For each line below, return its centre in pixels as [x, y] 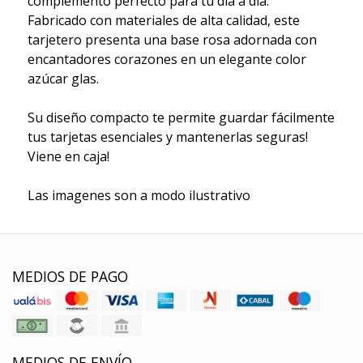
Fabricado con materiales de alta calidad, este [163, 20]
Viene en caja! [68, 156]
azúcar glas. [63, 78]
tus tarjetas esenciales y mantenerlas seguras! [167, 137]
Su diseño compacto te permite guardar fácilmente [181, 117]
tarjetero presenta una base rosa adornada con [172, 39]
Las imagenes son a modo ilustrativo [139, 195]
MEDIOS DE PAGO [70, 276]
